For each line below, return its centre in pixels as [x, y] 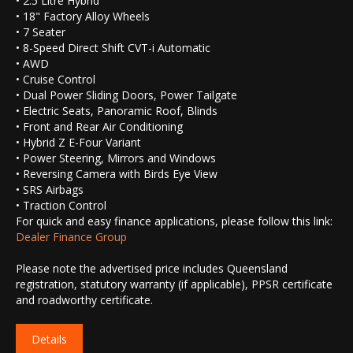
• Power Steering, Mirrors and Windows [116, 158]
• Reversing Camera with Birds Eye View [117, 174]
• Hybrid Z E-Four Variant [78, 143]
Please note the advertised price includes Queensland [152, 269]
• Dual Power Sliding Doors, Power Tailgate [126, 95]
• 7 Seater [41, 32]
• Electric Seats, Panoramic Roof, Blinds [117, 111]
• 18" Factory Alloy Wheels [83, 17]
